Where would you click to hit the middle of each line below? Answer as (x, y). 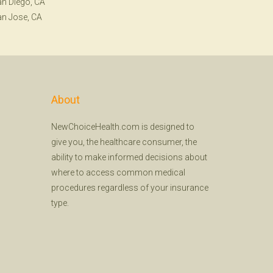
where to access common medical (118, 172)
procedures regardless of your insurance (129, 188)
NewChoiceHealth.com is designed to (122, 127)
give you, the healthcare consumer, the (124, 142)
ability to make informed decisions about (129, 157)
